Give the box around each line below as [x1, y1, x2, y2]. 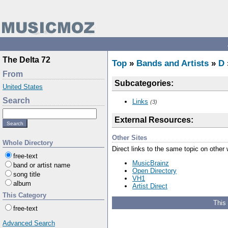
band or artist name [13, 161, 70, 169]
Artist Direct [132, 182, 167, 190]
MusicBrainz [132, 159, 169, 167]
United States [3, 83, 43, 91]
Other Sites [112, 133, 147, 141]
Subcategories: [115, 79, 174, 88]
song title [13, 170, 40, 178]
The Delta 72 [3, 55, 50, 64]
